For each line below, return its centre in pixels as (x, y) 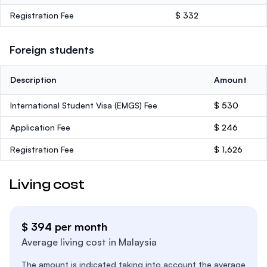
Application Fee (40, 127)
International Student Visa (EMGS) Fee (84, 105)
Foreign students (52, 49)
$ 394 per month (64, 226)
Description (33, 80)
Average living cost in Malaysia (89, 242)
